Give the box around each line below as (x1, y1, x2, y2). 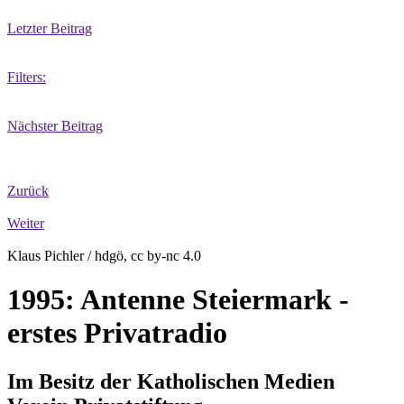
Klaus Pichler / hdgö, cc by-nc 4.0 (7, 248, 201, 263)
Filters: (7, 69, 46, 85)
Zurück (7, 183, 49, 198)
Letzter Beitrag (7, 21, 92, 36)
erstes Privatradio (7, 317, 227, 350)
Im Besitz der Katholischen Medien (7, 369, 335, 393)
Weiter (7, 216, 44, 231)
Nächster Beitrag (7, 118, 103, 133)
